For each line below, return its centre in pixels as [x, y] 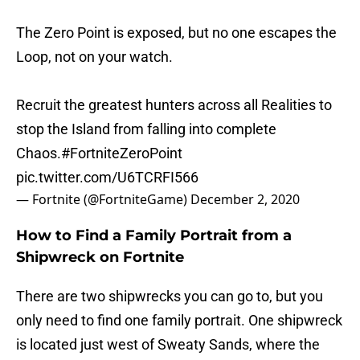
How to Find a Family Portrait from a [154, 236]
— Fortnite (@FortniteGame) [103, 200]
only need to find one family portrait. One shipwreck [179, 321]
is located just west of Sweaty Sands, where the [168, 345]
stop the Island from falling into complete [146, 129]
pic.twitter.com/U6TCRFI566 [107, 178]
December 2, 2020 [245, 200]
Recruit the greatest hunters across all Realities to [174, 105]
